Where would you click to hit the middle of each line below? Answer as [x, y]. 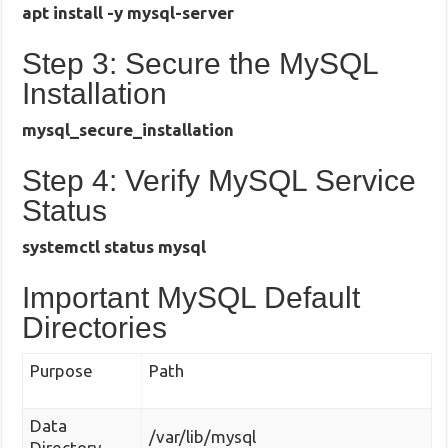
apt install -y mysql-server [128, 12]
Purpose [62, 370]
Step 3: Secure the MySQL [200, 63]
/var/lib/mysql [203, 436]
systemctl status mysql [114, 246]
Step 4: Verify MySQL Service [219, 180]
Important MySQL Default [191, 297]
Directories [95, 327]
